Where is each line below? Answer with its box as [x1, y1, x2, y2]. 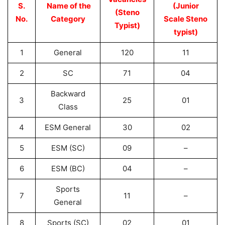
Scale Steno [164, 14, 207, 24]
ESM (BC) [51, 164, 85, 173]
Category [50, 14, 85, 24]
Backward [50, 89, 85, 98]
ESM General [45, 123, 91, 132]
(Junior [172, 1, 199, 11]
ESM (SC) [51, 143, 85, 153]
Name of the [45, 1, 91, 11]
